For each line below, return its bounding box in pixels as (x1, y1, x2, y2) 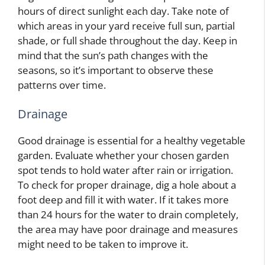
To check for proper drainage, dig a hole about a (18, 178, 236, 192)
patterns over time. (18, 77, 106, 92)
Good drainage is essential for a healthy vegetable (18, 134, 245, 147)
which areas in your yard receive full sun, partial (18, 18, 235, 33)
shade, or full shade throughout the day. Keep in (18, 33, 237, 47)
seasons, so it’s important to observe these (18, 63, 214, 77)
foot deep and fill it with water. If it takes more (18, 193, 229, 206)
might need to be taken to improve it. (18, 237, 188, 251)
